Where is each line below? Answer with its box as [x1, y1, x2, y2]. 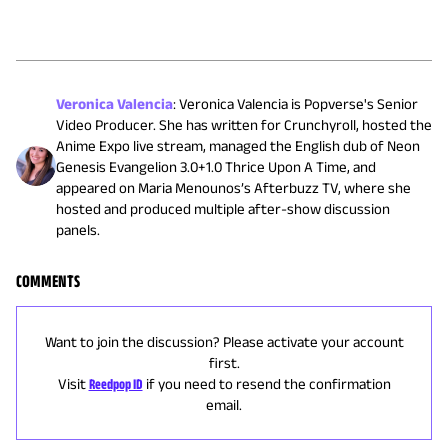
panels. [56, 220, 100, 238]
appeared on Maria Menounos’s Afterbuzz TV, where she [56, 178, 411, 196]
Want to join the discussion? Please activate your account [44, 332, 404, 350]
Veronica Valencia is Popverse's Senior [179, 94, 418, 112]
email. [206, 395, 242, 413]
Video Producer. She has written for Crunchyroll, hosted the [56, 115, 432, 133]
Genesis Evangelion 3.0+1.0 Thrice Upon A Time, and [56, 157, 376, 175]
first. [208, 353, 240, 371]
